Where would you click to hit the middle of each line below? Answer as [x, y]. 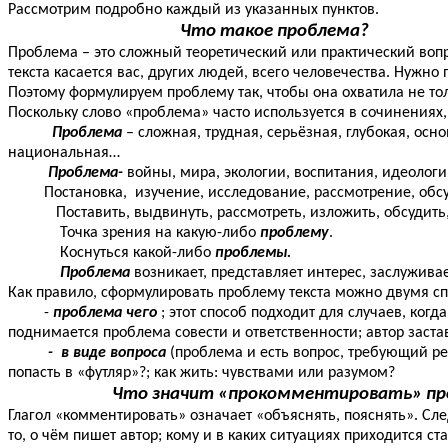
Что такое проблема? [274, 31]
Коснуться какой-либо [111, 252]
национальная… [64, 152]
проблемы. [253, 252]
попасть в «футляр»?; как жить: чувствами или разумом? [201, 372]
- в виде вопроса [109, 352]
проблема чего [105, 312]
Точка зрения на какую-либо [134, 232]
